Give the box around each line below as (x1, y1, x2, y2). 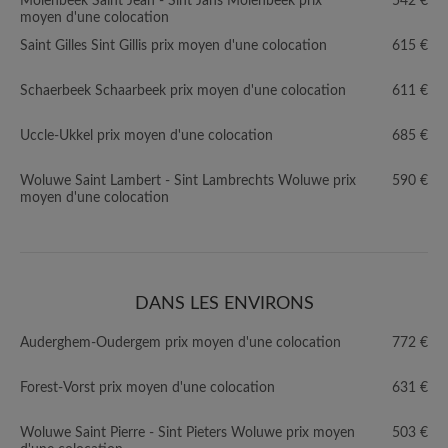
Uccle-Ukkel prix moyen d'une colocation (20, 129, 273, 143)
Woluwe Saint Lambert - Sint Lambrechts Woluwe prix (20, 174, 356, 188)
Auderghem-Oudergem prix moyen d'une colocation (20, 336, 341, 350)
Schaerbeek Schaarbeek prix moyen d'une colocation (20, 84, 346, 98)
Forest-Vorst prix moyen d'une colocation (20, 381, 275, 395)
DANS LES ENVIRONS (134, 295, 314, 313)
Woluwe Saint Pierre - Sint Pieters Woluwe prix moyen (20, 426, 355, 440)
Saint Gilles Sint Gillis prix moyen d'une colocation (20, 39, 327, 53)
